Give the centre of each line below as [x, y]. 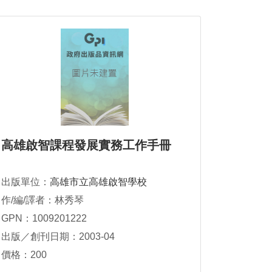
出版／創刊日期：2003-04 [58, 237]
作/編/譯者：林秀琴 [42, 200]
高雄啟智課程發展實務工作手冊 [86, 145]
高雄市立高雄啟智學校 [98, 182]
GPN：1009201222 [44, 219]
